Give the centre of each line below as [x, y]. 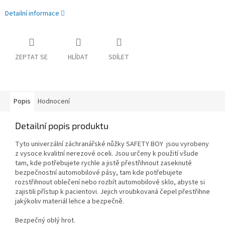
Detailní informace [32, 14]
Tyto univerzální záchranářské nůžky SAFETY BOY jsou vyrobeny [112, 144]
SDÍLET [119, 58]
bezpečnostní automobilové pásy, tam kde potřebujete [99, 173]
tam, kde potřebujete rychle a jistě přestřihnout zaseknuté [103, 163]
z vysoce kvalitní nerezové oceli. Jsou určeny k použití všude [107, 154]
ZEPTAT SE [31, 58]
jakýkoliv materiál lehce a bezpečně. [70, 202]
